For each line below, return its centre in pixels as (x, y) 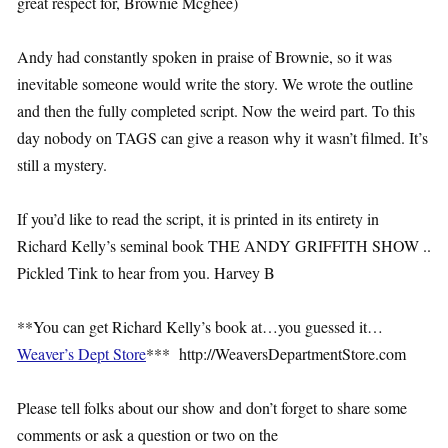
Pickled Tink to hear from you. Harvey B (146, 273)
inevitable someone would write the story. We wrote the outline (215, 84)
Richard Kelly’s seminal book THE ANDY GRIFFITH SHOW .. (224, 246)
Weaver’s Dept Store (81, 354)
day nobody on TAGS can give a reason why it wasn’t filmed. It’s (222, 138)
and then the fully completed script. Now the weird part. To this (216, 111)
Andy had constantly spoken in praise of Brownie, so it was (204, 57)
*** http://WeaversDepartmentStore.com (276, 354)
